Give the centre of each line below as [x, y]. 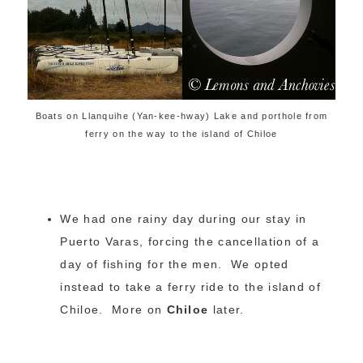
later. [226, 309]
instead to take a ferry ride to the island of [190, 286]
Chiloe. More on [113, 309]
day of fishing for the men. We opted [175, 264]
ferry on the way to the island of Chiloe [181, 133]
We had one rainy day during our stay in [184, 218]
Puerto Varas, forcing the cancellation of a [190, 241]
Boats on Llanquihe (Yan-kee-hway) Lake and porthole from [181, 115]
